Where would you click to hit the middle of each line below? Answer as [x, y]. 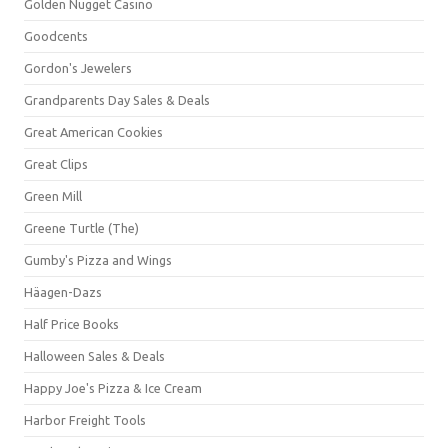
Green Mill [53, 196]
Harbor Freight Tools [85, 420]
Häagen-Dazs [63, 292]
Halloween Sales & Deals [94, 356]
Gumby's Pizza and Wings [98, 260]
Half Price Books [71, 324]
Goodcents [56, 36]
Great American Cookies [93, 132]
